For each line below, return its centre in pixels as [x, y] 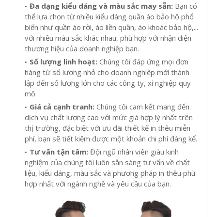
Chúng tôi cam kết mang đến [142, 107]
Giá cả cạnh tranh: [62, 107]
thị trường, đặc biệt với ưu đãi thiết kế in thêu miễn [108, 128]
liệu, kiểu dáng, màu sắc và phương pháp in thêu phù [110, 173]
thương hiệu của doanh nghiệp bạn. [82, 49]
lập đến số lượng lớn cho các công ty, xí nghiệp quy [108, 83]
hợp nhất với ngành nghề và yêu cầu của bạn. [98, 184]
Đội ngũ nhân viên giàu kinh [133, 152]
